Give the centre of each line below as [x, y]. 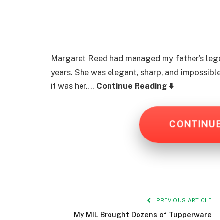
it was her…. [73, 86]
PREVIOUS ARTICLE [183, 200]
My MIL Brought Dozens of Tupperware [143, 214]
